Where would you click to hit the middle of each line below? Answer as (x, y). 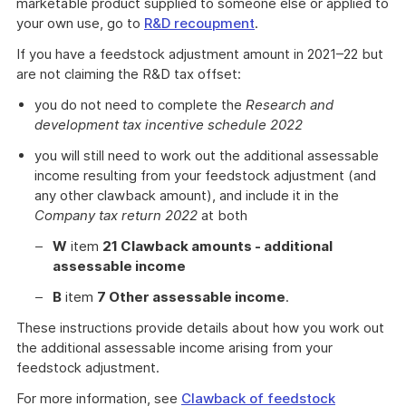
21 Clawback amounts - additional (217, 246)
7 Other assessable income (191, 297)
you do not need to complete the (140, 105)
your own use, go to (80, 23)
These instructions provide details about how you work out (200, 328)
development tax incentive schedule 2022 (169, 125)
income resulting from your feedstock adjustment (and (205, 175)
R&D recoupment (199, 23)
